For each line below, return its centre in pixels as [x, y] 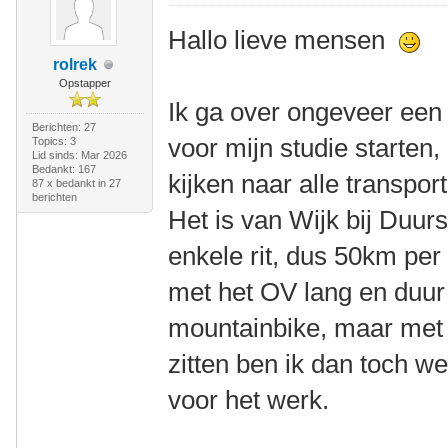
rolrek [74, 64]
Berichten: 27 [63, 127]
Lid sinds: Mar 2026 [79, 155]
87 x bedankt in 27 [76, 183]
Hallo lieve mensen [284, 40]
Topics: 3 [53, 141]
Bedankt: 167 [63, 169]
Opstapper [84, 83]
